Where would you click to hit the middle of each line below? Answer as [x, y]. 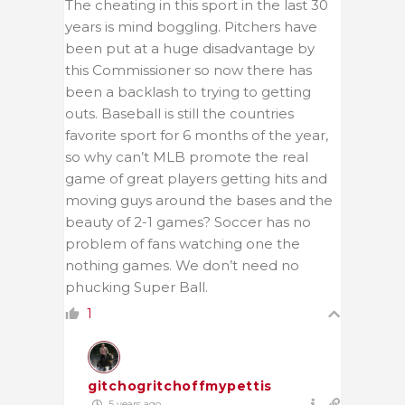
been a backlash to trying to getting [188, 91]
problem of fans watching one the [183, 243]
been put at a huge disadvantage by [190, 48]
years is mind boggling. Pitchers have [191, 26]
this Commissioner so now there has [188, 70]
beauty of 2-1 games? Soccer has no [188, 221]
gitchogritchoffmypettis [180, 386]
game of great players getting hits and [196, 178]
